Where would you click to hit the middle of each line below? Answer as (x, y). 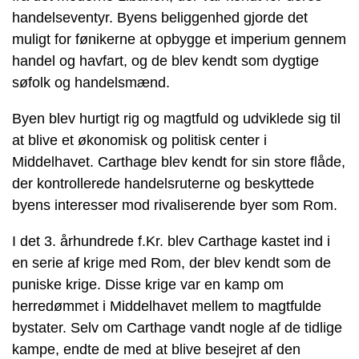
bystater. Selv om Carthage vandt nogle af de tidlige (177, 327)
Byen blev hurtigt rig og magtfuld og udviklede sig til (176, 118)
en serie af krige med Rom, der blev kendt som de (171, 262)
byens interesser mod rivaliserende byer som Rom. (175, 205)
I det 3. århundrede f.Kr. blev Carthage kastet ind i (171, 241)
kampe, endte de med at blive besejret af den (156, 349)
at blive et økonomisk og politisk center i (139, 140)
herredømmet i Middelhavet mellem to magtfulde (167, 306)
